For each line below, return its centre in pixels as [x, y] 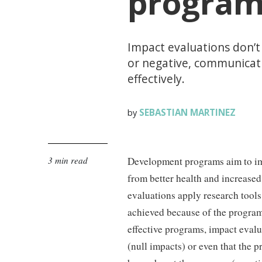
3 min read [68, 160]
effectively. [156, 79]
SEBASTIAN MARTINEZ [187, 112]
